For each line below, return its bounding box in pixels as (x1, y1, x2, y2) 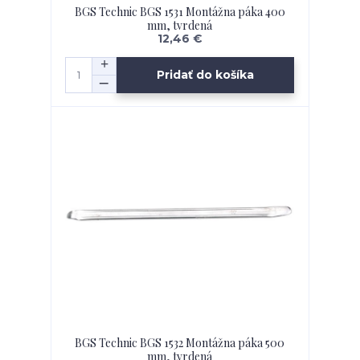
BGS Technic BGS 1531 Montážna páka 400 (74, 4, 285, 20)
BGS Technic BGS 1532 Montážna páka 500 (75, 334, 285, 350)
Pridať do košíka (157, 67, 255, 82)
